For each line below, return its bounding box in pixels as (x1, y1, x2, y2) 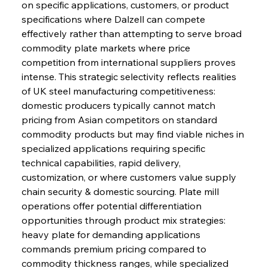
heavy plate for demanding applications (21, 228, 203, 240)
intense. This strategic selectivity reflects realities (21, 70, 239, 83)
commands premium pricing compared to (21, 242, 209, 255)
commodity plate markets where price (21, 41, 193, 54)
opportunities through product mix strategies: (21, 214, 228, 226)
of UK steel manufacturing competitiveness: (21, 84, 218, 97)
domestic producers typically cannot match (21, 99, 218, 111)
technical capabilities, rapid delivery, (21, 156, 183, 169)
